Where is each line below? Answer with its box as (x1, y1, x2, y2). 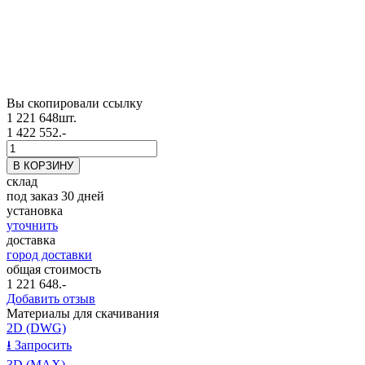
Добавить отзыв (7, 292, 95, 306)
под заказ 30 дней (7, 189, 104, 204)
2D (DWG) (7, 321, 66, 336)
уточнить (7, 218, 58, 233)
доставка (7, 233, 55, 248)
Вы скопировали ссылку (7, 96, 143, 111)
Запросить (15, 338, 72, 353)
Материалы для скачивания (7, 306, 159, 321)
